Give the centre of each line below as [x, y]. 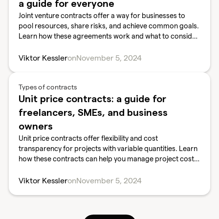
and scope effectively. [53, 169]
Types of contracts [48, 87]
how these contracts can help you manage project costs [108, 159]
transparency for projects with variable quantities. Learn [108, 149]
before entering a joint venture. [68, 46]
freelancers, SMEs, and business [93, 113]
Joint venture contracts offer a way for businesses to [102, 16]
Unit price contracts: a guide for [92, 99]
